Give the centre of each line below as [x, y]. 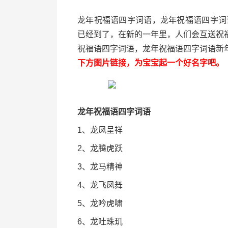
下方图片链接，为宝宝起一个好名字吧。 [151, 63]
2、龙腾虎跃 [100, 148]
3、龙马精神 [100, 167]
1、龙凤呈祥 [100, 130]
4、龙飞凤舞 [100, 185]
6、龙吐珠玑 [100, 222]
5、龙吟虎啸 [100, 203]
